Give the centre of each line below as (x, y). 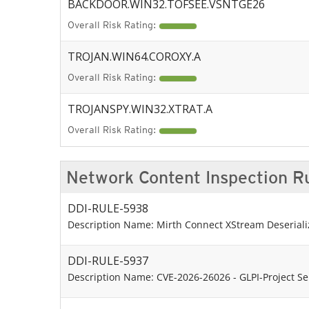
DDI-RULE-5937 (108, 261)
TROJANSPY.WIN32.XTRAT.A (140, 109)
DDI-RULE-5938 (108, 208)
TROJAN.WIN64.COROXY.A (134, 57)
